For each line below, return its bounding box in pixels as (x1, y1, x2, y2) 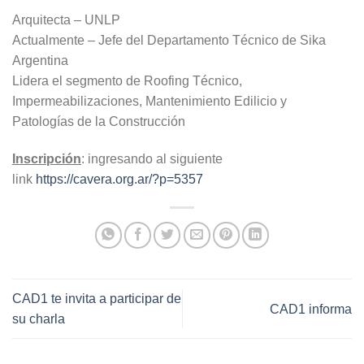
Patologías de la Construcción (12, 115, 185, 129)
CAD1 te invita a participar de (12, 292, 181, 306)
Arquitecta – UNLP (12, 13, 120, 28)
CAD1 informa (270, 301, 352, 316)
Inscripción (12, 152, 81, 167)
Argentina (12, 54, 68, 68)
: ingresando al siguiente (81, 152, 223, 167)
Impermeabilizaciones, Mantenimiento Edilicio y (12, 94, 287, 109)
